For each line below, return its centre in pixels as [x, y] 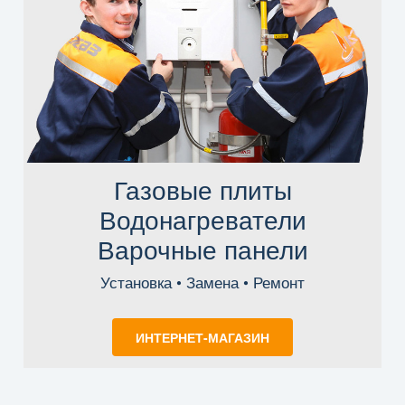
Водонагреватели [202, 218]
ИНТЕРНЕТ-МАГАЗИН [202, 337]
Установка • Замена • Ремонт [202, 281]
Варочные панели [202, 248]
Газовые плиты [202, 188]
